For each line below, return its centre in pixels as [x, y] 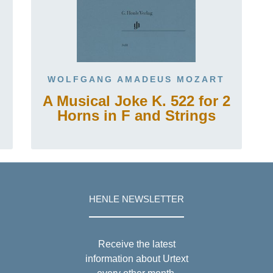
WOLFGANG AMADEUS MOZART [136, 79]
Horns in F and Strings [136, 115]
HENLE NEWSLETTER [136, 199]
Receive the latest [136, 244]
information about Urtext [136, 259]
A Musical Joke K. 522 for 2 [136, 101]
